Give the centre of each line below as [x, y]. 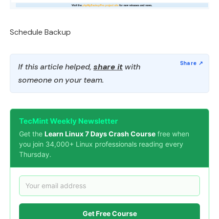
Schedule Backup [40, 32]
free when [172, 133]
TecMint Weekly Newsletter [68, 121]
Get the [32, 133]
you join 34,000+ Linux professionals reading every [101, 144]
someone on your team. [61, 80]
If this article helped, [56, 66]
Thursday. [35, 154]
